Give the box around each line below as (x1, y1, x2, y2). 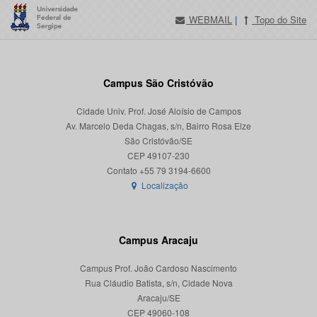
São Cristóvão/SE (125, 134, 192, 147)
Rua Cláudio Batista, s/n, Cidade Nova (84, 277, 233, 289)
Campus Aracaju (119, 233, 198, 248)
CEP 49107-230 (127, 149, 190, 162)
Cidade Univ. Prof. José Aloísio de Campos (76, 105, 241, 117)
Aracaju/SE (137, 292, 180, 304)
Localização (139, 179, 189, 192)
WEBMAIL (186, 13, 233, 27)
